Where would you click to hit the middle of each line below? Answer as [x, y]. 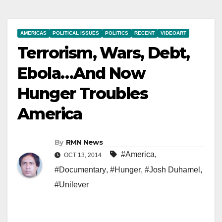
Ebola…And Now [82, 73]
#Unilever [72, 184]
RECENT [144, 33]
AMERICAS [33, 33]
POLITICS [117, 33]
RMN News [84, 142]
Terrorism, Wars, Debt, [104, 53]
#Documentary [80, 169]
